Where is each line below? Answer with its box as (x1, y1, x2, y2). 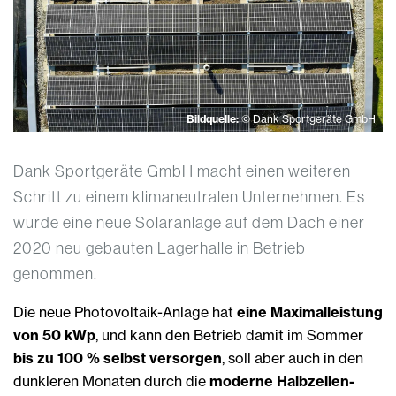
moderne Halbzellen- (209, 372, 354, 391)
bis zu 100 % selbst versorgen (13, 349, 222, 368)
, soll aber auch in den (222, 349, 363, 368)
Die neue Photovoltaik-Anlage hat (13, 303, 237, 322)
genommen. (13, 263, 97, 285)
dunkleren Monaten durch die (13, 372, 209, 391)
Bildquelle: (187, 112, 241, 126)
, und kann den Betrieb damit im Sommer (95, 326, 363, 345)
